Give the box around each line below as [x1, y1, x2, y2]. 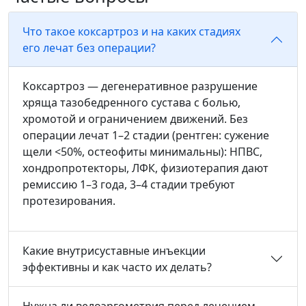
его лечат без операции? [23, 40, 156, 55]
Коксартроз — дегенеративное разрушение [23, 78, 258, 94]
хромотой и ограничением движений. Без [23, 111, 248, 126]
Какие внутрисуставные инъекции [23, 242, 206, 258]
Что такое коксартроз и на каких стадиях [23, 23, 240, 39]
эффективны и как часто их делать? [23, 259, 212, 275]
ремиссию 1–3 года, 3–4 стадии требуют [23, 176, 235, 192]
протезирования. [23, 193, 115, 208]
